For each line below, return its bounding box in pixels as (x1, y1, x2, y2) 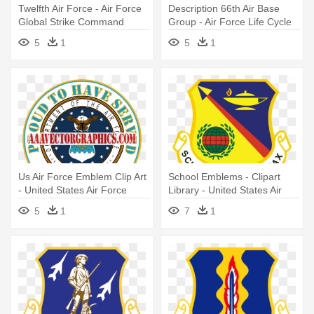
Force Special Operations (168, 198, 281, 210)
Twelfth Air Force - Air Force (18, 3, 142, 15)
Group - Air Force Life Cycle (168, 16, 292, 28)
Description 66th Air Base (168, 3, 280, 15)
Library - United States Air (168, 184, 282, 196)
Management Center (168, 29, 260, 41)
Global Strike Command (18, 16, 124, 28)
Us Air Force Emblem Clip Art (18, 171, 146, 183)
